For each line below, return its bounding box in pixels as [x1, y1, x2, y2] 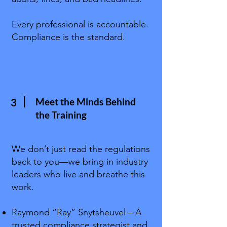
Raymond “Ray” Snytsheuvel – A [12, 207, 141, 218]
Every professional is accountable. [12, 19, 148, 30]
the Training [35, 109, 87, 121]
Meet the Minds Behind [35, 96, 136, 107]
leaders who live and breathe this [12, 169, 145, 180]
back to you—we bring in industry [12, 156, 148, 167]
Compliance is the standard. [12, 31, 125, 43]
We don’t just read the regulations [12, 143, 150, 155]
